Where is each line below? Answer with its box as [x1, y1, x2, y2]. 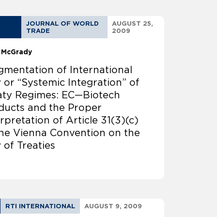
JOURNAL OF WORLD [26, 20, 99, 28]
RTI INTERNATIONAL [5, 202, 76, 210]
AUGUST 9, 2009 [84, 202, 142, 210]
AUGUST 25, [112, 20, 154, 28]
